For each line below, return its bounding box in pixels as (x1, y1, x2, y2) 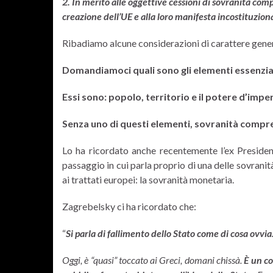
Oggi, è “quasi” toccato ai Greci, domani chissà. (62, 254, 244, 266)
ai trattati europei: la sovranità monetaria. (62, 174, 234, 185)
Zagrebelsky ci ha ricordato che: (62, 200, 196, 212)
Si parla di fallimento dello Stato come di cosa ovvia (66, 227, 272, 239)
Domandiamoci (62, 64, 131, 76)
